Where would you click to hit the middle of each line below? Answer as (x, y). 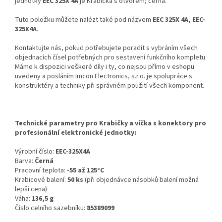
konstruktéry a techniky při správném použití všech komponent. (110, 85)
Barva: (25, 161)
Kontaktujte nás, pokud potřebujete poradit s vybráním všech (106, 48)
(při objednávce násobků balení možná (141, 180)
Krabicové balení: (41, 180)
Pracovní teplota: (41, 170)
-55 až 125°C (85, 170)
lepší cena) (31, 189)
